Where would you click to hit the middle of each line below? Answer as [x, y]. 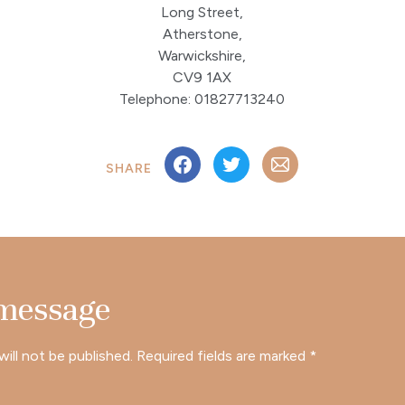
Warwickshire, [202, 56]
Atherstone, [202, 34]
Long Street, [202, 12]
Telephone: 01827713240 [202, 99]
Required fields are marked [223, 356]
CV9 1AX [202, 77]
